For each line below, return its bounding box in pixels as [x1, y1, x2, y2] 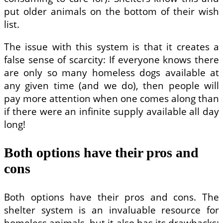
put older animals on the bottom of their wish [4, 5, 219, 18]
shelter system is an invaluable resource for [4, 204, 219, 217]
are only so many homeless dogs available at [4, 66, 219, 80]
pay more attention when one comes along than [4, 92, 219, 106]
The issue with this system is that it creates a [4, 40, 219, 54]
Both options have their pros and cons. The [4, 191, 219, 204]
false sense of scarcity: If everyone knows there [4, 53, 219, 67]
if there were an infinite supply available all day [4, 105, 219, 118]
